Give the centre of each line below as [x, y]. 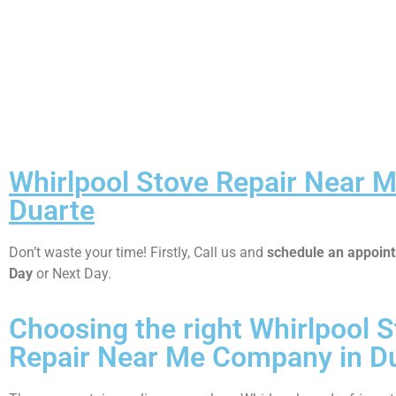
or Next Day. [72, 273]
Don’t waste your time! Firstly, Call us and [138, 252]
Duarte [52, 210]
